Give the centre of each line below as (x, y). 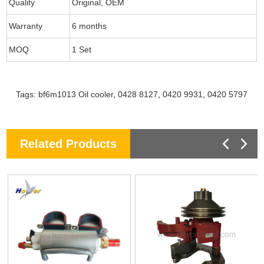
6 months (90, 26)
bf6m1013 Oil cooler (76, 94)
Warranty (26, 26)
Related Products (69, 143)
